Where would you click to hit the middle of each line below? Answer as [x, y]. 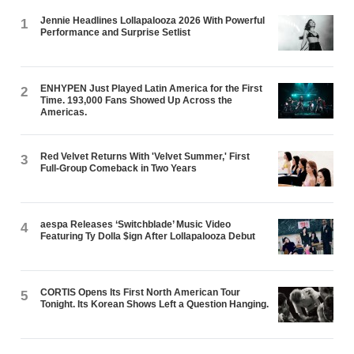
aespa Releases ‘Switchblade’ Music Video [136, 224]
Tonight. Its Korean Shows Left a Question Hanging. [155, 304]
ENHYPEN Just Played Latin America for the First [152, 88]
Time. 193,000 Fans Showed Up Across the [137, 100]
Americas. [64, 112]
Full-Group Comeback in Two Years [119, 168]
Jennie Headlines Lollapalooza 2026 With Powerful [153, 20]
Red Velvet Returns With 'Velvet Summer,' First [145, 156]
